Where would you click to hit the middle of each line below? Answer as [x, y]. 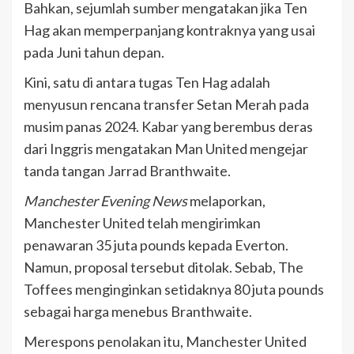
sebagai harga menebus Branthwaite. [138, 311]
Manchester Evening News [105, 200]
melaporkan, [226, 200]
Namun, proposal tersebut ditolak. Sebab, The [164, 267]
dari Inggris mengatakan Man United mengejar [166, 148]
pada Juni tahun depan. [94, 52]
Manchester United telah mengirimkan [142, 222]
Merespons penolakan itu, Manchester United [165, 341]
